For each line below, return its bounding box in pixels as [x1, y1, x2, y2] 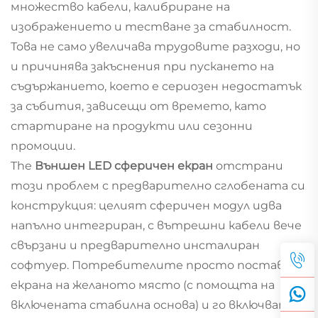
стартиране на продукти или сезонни [11, 119, 253, 133]
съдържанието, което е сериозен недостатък [11, 79, 302, 93]
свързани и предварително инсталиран [11, 238, 260, 252]
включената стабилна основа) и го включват [11, 297, 290, 312]
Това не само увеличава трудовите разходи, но [11, 39, 300, 53]
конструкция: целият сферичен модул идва [11, 198, 282, 212]
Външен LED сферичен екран [35, 158, 216, 172]
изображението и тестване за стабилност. [11, 19, 291, 33]
